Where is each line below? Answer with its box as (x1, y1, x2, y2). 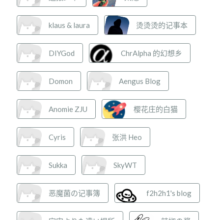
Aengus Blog (119, 77, 161, 85)
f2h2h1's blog (146, 189, 192, 197)
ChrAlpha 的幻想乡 (121, 49, 183, 57)
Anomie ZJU (49, 105, 88, 113)
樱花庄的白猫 (134, 105, 178, 113)
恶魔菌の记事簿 (49, 189, 101, 197)
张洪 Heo (112, 133, 142, 141)
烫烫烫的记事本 (136, 21, 188, 29)
